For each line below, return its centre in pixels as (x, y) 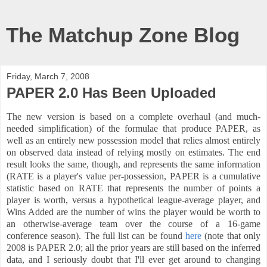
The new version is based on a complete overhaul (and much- (133, 116)
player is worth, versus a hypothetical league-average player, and (133, 200)
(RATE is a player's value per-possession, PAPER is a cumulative (133, 176)
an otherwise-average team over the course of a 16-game (133, 223)
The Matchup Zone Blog (123, 35)
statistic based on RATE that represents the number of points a (133, 188)
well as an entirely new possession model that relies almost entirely (133, 140)
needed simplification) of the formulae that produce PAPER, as (133, 128)
